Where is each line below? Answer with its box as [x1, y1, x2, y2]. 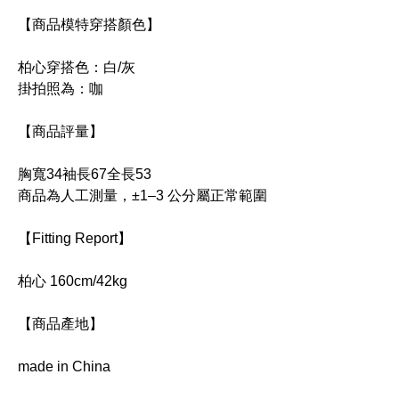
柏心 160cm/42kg [18, 273, 127, 289]
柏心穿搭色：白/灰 [18, 60, 135, 75]
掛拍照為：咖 [18, 81, 103, 96]
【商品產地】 [18, 316, 103, 331]
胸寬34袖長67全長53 [18, 167, 151, 182]
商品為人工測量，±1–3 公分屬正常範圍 [18, 188, 267, 203]
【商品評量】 [18, 124, 103, 139]
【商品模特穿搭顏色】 [18, 17, 160, 32]
